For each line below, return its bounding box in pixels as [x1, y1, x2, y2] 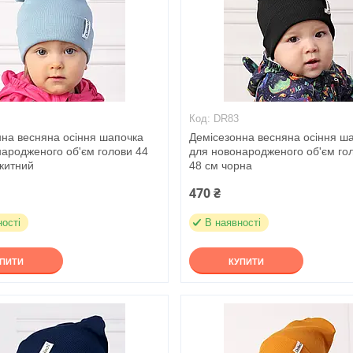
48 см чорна [189, 159, 253, 172]
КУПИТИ [229, 257, 265, 266]
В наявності [205, 217, 262, 229]
